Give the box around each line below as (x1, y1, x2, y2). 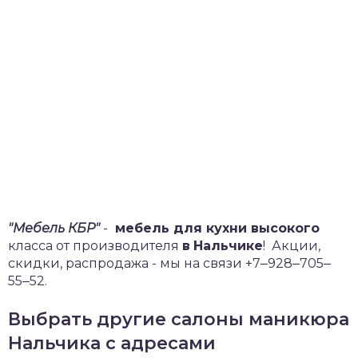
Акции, (265, 237, 320, 253)
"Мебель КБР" (8, 220, 100, 236)
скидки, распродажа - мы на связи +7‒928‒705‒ (8, 255, 331, 271)
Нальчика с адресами (8, 332, 216, 354)
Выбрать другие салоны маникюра (8, 308, 349, 330)
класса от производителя (8, 237, 182, 253)
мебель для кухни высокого (111, 220, 320, 236)
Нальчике (193, 237, 263, 253)
